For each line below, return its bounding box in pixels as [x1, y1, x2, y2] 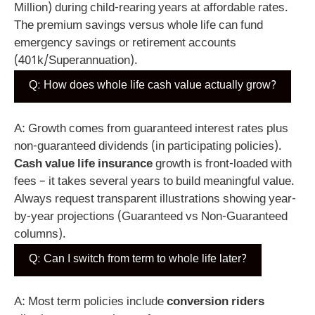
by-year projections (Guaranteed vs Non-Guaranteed [14, 209, 288, 225]
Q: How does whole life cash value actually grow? [29, 79, 276, 94]
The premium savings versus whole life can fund [14, 18, 263, 34]
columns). [14, 226, 66, 243]
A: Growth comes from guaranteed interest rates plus [14, 121, 288, 137]
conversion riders [167, 295, 264, 311]
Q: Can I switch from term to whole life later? [29, 252, 247, 267]
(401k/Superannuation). [14, 53, 138, 70]
